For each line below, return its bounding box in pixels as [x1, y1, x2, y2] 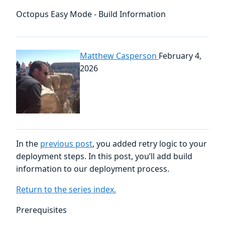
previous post [40, 138, 92, 150]
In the [16, 138, 40, 150]
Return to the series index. [16, 184, 116, 195]
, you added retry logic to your [92, 138, 207, 150]
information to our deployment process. [16, 163, 169, 175]
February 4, [159, 50, 202, 61]
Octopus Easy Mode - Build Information [16, 8, 166, 20]
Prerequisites [16, 204, 67, 216]
